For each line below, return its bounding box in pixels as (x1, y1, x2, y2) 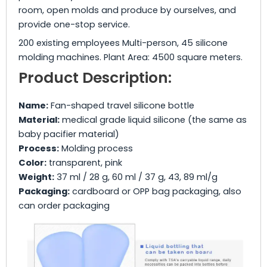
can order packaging (18, 199, 110, 212)
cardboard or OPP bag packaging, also (70, 185, 241, 197)
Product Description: (18, 67, 172, 89)
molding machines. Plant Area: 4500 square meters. (18, 51, 243, 63)
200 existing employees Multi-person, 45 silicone (18, 36, 228, 49)
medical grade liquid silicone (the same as (60, 113, 247, 126)
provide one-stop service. (18, 18, 130, 30)
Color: (18, 156, 46, 169)
